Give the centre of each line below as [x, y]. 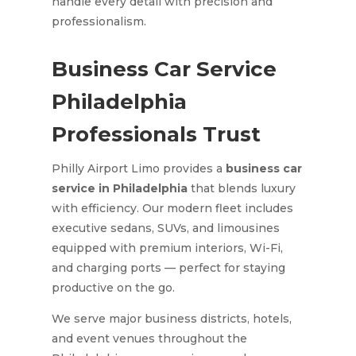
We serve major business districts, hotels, [171, 318]
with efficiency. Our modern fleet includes [172, 208]
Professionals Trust [156, 134]
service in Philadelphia [119, 188]
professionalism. [99, 21]
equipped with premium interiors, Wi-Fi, [167, 248]
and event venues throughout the [149, 338]
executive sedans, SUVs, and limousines [165, 228]
